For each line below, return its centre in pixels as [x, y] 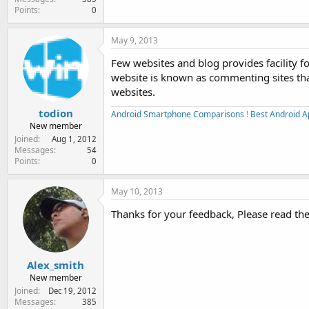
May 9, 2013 [134, 40]
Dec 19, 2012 [72, 290]
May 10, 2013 [137, 191]
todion [56, 113]
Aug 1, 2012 [74, 139]
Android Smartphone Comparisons [178, 114]
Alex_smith [56, 265]
